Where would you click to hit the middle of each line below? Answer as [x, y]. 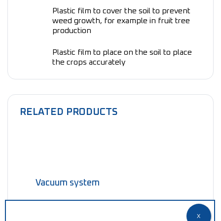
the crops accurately [89, 62]
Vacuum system [68, 183]
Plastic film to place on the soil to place [122, 52]
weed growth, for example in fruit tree [121, 21]
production [72, 31]
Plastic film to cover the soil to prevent [122, 11]
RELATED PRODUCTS [69, 112]
